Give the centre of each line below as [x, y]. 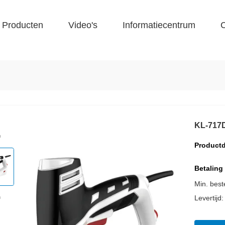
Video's [83, 25]
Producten [23, 25]
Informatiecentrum [159, 25]
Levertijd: [209, 198]
